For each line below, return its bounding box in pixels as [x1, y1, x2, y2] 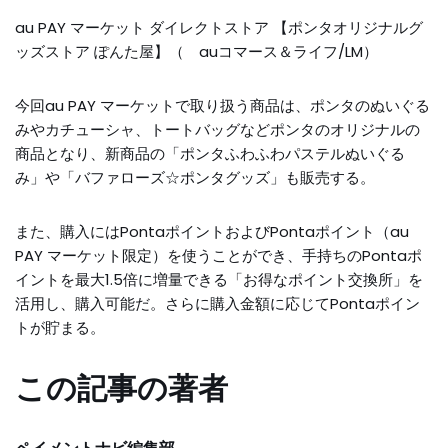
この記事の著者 [15, 368, 228, 411]
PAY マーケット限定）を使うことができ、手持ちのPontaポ [15, 245, 422, 267]
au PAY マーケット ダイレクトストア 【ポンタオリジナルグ [15, 17, 423, 39]
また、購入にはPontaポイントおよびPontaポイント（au [15, 221, 409, 243]
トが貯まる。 [15, 317, 105, 339]
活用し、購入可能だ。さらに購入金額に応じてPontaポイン [15, 293, 420, 315]
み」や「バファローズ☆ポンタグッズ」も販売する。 [15, 167, 375, 189]
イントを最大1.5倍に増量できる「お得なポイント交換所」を [15, 269, 423, 291]
